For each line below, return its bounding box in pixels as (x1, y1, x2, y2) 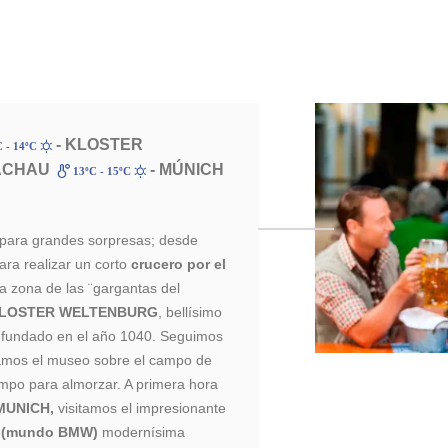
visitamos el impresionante (54, 400, 227, 416)
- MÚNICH (146, 161, 225, 178)
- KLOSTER (52, 136, 144, 153)
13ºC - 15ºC (69, 165, 134, 177)
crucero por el (131, 256, 227, 272)
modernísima (98, 424, 186, 440)
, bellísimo (158, 304, 223, 320)
